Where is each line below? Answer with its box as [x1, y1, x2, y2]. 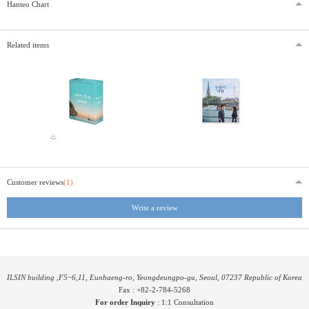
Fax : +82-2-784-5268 [119, 285, 190, 294]
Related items [7, 40, 49, 49]
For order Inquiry [95, 297, 155, 306]
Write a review [131, 203, 178, 212]
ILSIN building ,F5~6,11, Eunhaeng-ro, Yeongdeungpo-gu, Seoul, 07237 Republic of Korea [7, 272, 302, 281]
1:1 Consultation [161, 297, 214, 306]
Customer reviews [7, 177, 63, 186]
